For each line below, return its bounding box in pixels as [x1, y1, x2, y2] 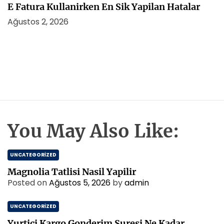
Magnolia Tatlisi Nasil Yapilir [7, 166, 136, 177]
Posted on [7, 177, 49, 188]
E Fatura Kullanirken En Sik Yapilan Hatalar [7, 1, 200, 12]
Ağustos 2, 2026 [7, 16, 68, 27]
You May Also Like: [7, 120, 179, 142]
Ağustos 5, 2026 [49, 177, 110, 188]
